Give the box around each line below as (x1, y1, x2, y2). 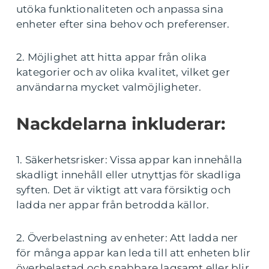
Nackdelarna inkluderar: (16, 113, 225, 134)
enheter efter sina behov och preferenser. (16, 18, 230, 30)
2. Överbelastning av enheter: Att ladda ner (16, 232, 238, 244)
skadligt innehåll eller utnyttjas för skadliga (16, 169, 241, 181)
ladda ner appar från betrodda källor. (16, 199, 210, 211)
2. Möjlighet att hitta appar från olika (16, 51, 207, 63)
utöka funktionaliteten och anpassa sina (16, 3, 223, 15)
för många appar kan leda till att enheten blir (16, 247, 251, 259)
